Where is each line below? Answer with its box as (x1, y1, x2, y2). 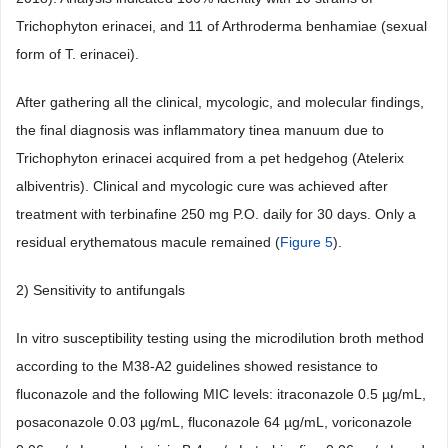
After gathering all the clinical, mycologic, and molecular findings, (16, 94, 424, 111)
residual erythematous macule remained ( (16, 234, 280, 251)
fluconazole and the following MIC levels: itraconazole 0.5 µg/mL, (16, 386, 426, 403)
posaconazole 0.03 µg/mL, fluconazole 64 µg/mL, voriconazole (16, 414, 412, 431)
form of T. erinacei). (16, 46, 139, 63)
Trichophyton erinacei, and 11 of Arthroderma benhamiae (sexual (16, 18, 427, 35)
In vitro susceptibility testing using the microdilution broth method (16, 330, 424, 347)
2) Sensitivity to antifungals (16, 282, 185, 299)
